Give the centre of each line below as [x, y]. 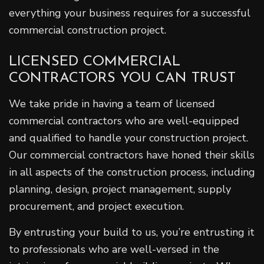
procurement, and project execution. [96, 206]
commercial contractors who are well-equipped [124, 121]
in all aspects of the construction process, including [132, 172]
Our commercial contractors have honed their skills [132, 155]
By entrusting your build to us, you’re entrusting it [132, 232]
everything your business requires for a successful [130, 13]
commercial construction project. [88, 30]
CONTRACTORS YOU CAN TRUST [122, 78]
